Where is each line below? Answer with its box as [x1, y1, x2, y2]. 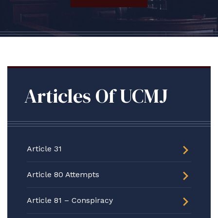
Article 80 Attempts [27, 170, 99, 179]
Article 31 [27, 144, 62, 153]
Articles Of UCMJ [24, 83, 168, 109]
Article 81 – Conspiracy [27, 196, 113, 205]
